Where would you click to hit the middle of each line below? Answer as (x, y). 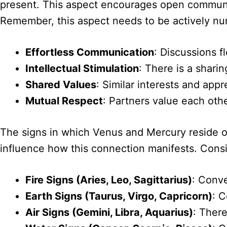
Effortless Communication (90, 52)
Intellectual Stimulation (82, 69)
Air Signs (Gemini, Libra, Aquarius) (109, 213)
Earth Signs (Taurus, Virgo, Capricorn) (119, 196)
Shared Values (61, 85)
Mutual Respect (64, 101)
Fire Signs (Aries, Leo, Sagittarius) (109, 180)
